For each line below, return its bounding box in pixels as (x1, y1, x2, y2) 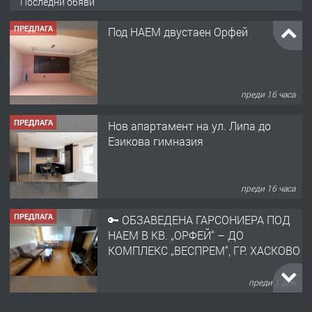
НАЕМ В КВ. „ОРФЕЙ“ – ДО (108, 228, 244, 243)
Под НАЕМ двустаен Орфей (108, 24, 248, 40)
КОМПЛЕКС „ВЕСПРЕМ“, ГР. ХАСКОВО (108, 243, 300, 258)
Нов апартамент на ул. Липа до (108, 118, 271, 134)
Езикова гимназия (108, 134, 203, 149)
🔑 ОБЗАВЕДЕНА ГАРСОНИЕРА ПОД (108, 212, 290, 228)
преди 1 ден (249, 276, 296, 288)
